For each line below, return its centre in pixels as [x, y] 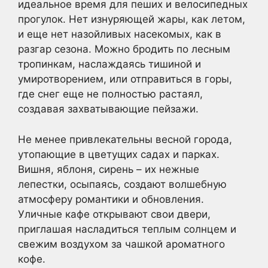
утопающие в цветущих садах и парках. [119, 154]
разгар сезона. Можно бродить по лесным [124, 49]
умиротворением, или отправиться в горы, [125, 79]
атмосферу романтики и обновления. [111, 199]
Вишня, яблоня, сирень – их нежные [109, 169]
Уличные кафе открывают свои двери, [114, 214]
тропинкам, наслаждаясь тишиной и [109, 64]
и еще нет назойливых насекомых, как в [120, 34]
